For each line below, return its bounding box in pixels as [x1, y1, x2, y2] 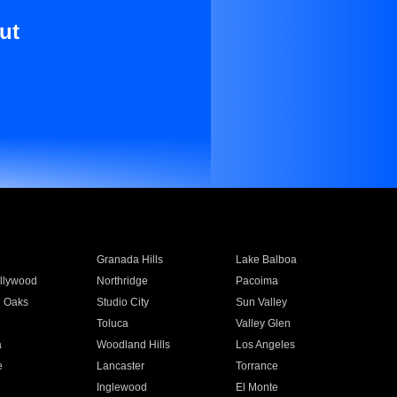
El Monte [236, 381, 279, 393]
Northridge [96, 275, 148, 287]
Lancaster [96, 360, 144, 372]
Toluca [96, 317, 128, 330]
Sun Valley [236, 296, 288, 308]
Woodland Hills [96, 339, 170, 351]
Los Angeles [236, 339, 296, 351]
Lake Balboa [236, 253, 298, 266]
